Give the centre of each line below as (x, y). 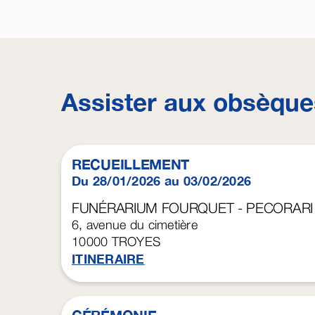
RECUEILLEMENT (131, 164)
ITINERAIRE (108, 259)
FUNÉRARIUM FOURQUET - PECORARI (192, 208)
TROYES (136, 242)
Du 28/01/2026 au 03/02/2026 (162, 181)
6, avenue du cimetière (135, 225)
